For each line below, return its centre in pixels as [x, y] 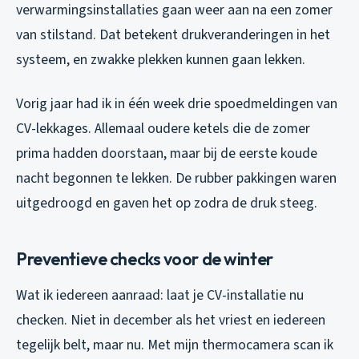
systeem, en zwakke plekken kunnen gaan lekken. [161, 60]
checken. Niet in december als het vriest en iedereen [171, 321]
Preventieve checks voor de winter [145, 259]
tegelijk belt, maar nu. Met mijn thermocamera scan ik [175, 345]
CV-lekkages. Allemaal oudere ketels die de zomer [163, 129]
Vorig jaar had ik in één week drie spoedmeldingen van [177, 104]
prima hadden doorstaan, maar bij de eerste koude [167, 154]
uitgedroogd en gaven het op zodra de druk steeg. [167, 204]
